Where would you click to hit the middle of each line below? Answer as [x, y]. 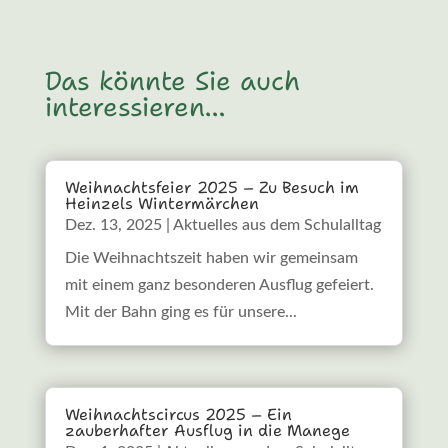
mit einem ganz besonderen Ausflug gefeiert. [219, 284]
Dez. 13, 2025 [113, 224]
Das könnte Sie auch [172, 80]
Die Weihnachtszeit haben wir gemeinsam [211, 257]
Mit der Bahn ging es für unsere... [180, 311]
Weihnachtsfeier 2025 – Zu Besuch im [211, 187]
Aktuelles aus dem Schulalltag [276, 224]
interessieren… [134, 106]
